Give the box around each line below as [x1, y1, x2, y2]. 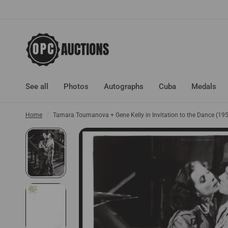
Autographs [104, 82, 144, 91]
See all [25, 82, 48, 91]
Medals [191, 82, 216, 91]
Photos [64, 82, 89, 91]
